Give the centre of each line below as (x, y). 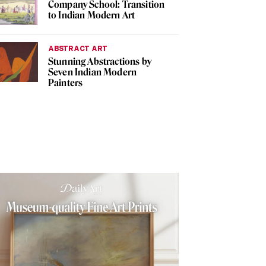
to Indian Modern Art (92, 15)
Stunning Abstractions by (100, 62)
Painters (66, 83)
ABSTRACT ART (78, 49)
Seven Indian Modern (93, 72)
